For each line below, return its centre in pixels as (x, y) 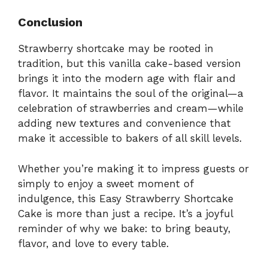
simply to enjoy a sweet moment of (106, 183)
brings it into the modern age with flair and (127, 79)
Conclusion (50, 22)
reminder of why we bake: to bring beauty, (124, 228)
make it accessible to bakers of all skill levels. (130, 138)
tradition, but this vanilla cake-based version (130, 64)
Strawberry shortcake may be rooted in (116, 49)
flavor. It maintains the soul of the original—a (131, 94)
